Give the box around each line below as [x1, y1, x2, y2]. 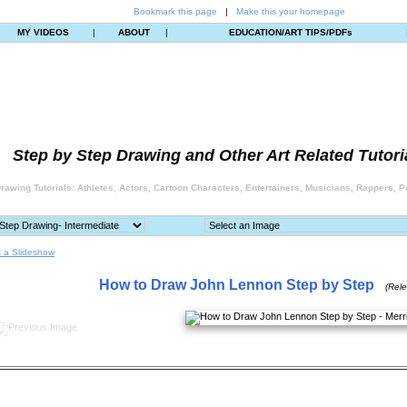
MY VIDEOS [16, 27, 69, 37]
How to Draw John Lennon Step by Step [98, 277, 374, 293]
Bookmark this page [134, 6, 217, 16]
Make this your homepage [236, 6, 345, 16]
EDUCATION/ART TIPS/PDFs [228, 27, 352, 37]
